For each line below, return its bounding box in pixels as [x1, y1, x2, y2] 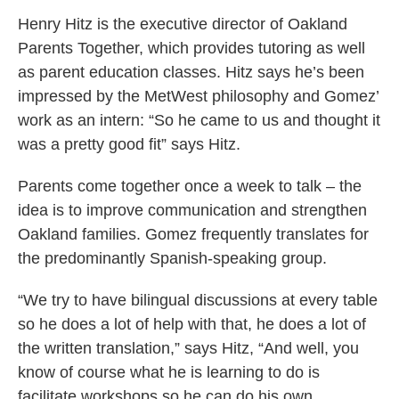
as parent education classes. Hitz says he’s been [18, 63, 364, 82]
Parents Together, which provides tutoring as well [18, 39, 365, 58]
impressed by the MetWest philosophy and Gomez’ [18, 87, 379, 106]
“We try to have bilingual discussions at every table [18, 291, 378, 310]
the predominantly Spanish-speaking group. [18, 249, 327, 268]
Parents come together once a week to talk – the [18, 177, 362, 196]
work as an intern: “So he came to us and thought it [18, 111, 380, 130]
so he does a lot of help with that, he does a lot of [18, 315, 366, 334]
